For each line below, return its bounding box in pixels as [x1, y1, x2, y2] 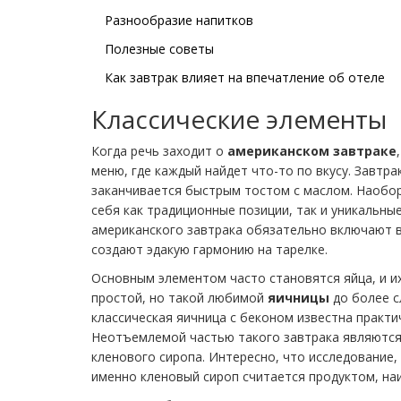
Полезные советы [105, 39, 214, 57]
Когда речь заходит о [91, 141, 227, 159]
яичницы [268, 288, 329, 306]
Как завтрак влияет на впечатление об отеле [105, 68, 385, 86]
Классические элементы [91, 101, 387, 136]
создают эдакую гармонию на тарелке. [91, 240, 328, 258]
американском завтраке [227, 141, 397, 159]
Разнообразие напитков [105, 11, 253, 29]
